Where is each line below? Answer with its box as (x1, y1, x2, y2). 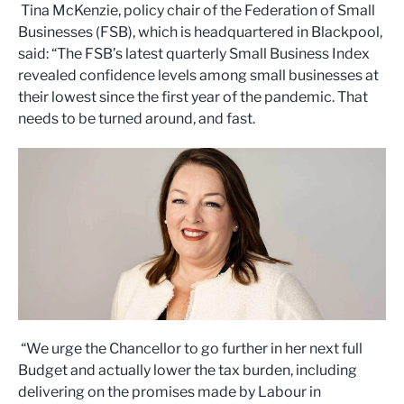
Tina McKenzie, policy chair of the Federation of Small (18, 2, 375, 20)
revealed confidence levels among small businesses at (18, 67, 379, 85)
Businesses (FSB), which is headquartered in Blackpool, (18, 23, 382, 41)
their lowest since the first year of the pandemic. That (18, 88, 368, 106)
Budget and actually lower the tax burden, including (18, 362, 357, 380)
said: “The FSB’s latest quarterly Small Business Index (18, 45, 370, 63)
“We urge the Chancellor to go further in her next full (18, 340, 363, 358)
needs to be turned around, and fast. (18, 110, 255, 128)
